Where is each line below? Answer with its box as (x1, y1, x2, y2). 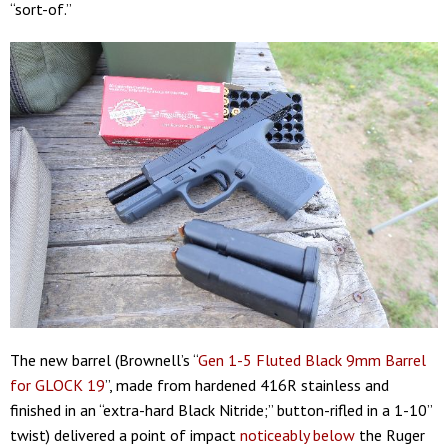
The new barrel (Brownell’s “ (10, 349, 198, 370)
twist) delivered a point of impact (10, 424, 240, 445)
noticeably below (240, 424, 355, 445)
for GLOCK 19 (10, 374, 105, 395)
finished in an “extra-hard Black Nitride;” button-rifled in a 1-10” (10, 399, 432, 420)
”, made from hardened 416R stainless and (105, 374, 389, 395)
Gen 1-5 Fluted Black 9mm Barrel (198, 349, 426, 370)
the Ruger (355, 424, 425, 445)
